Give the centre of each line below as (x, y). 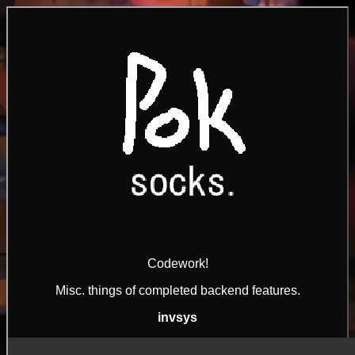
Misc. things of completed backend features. (177, 290)
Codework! (177, 263)
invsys (177, 317)
